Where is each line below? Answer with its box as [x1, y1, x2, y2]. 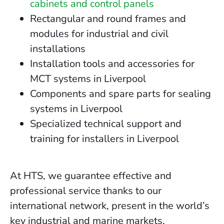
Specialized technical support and [30, 116, 181, 130]
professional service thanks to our [10, 184, 161, 198]
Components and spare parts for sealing [30, 86, 211, 100]
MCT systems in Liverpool [30, 71, 146, 85]
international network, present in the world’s [10, 199, 209, 213]
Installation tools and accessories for [30, 56, 194, 70]
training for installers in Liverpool [30, 131, 179, 145]
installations [30, 41, 85, 55]
